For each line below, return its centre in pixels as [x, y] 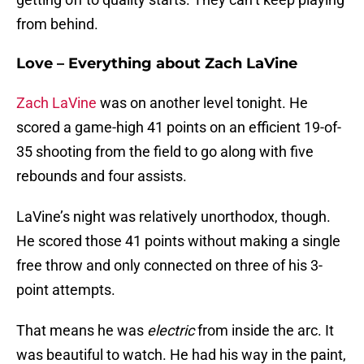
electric [172, 331]
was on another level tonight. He [202, 103]
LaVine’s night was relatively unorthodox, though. [173, 217]
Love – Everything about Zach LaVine [157, 64]
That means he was [82, 331]
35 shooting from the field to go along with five [165, 152]
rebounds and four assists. [102, 176]
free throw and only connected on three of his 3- [169, 266]
